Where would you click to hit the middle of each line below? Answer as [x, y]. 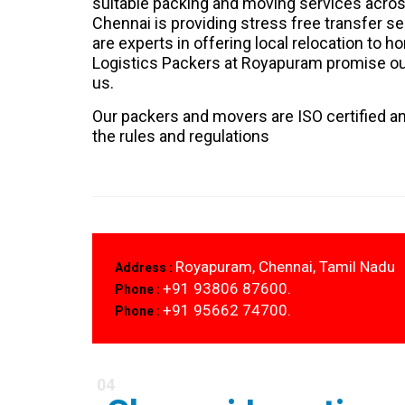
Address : [145, 268]
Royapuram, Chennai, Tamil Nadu [285, 267]
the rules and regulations [181, 136]
